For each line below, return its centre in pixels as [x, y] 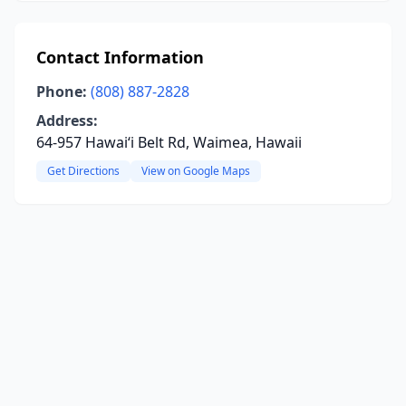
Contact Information [120, 57]
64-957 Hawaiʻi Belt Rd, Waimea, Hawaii [169, 142]
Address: [67, 121]
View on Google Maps [196, 171]
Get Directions [83, 171]
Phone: [62, 92]
